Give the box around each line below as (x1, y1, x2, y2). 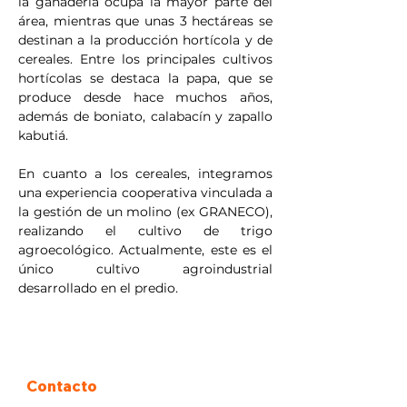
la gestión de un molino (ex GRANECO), (18, 203, 273, 220)
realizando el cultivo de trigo (18, 223, 273, 239)
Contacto (26, 376, 97, 395)
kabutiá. (18, 127, 68, 144)
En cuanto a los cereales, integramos (18, 165, 273, 182)
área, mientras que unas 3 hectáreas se (18, 13, 273, 29)
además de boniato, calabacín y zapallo (18, 108, 273, 124)
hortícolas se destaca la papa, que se (18, 70, 273, 86)
